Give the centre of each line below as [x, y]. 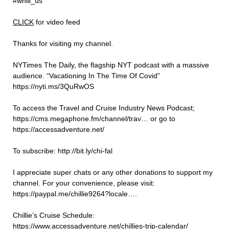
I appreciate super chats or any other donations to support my [113, 173]
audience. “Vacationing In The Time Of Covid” [86, 76]
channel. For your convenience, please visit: [84, 183]
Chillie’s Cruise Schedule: [54, 215]
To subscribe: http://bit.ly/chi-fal [63, 151]
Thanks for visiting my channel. [63, 44]
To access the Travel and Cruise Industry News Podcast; [104, 108]
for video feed [57, 22]
